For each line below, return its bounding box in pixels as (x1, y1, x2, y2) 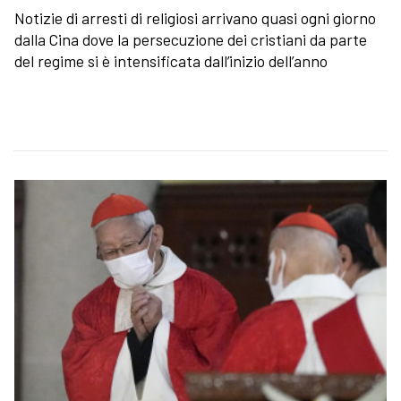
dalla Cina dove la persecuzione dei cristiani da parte (14, 29, 367, 49)
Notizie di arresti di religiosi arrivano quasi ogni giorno (14, 7, 376, 28)
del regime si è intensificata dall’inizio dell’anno (14, 50, 328, 71)
